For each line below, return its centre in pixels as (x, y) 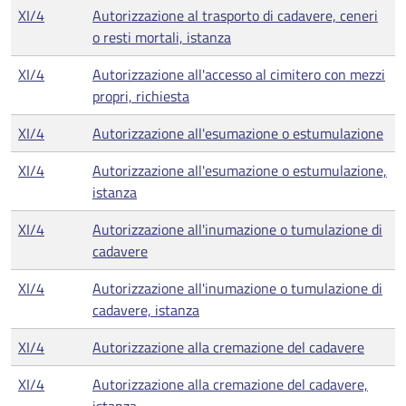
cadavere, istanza (146, 310)
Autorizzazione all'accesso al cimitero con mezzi (239, 74)
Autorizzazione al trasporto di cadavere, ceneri (235, 15)
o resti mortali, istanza (162, 37)
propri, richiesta (141, 96)
